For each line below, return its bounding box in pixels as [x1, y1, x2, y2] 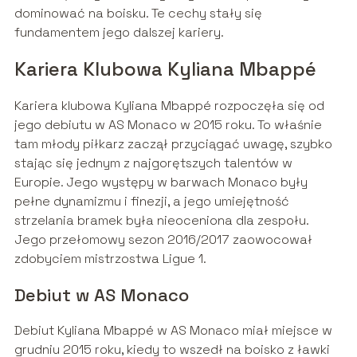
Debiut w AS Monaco [14, 284, 189, 307]
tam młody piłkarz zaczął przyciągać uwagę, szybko [14, 135, 332, 153]
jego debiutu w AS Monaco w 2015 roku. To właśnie [14, 116, 322, 134]
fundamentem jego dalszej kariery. [14, 24, 224, 41]
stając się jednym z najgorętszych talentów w [14, 155, 292, 172]
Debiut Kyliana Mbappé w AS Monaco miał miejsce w [14, 322, 332, 339]
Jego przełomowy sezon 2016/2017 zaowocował [14, 231, 312, 249]
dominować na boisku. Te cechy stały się [14, 5, 262, 22]
